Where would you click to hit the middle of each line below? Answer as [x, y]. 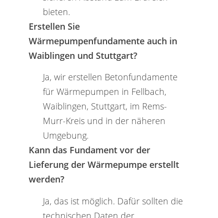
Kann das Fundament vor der [89, 150]
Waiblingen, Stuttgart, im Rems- [105, 106]
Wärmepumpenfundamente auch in [103, 40]
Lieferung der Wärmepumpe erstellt [104, 164]
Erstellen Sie [54, 26]
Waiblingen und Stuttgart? [83, 55]
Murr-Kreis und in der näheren [104, 121]
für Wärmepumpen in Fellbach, [104, 91]
